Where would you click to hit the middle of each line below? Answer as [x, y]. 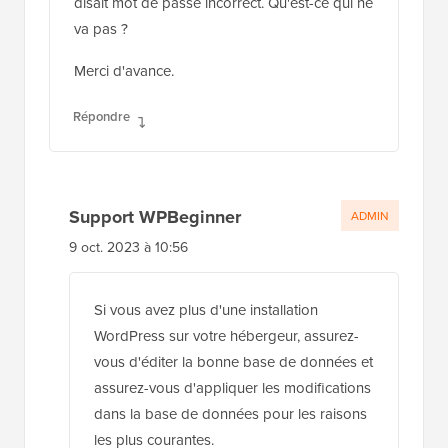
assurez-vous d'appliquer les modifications [232, 387]
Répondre [101, 116]
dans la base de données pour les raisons [230, 413]
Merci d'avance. [124, 70]
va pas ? [101, 28]
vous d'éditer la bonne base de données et [233, 361]
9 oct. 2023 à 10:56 [128, 246]
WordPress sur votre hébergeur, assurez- [226, 335]
